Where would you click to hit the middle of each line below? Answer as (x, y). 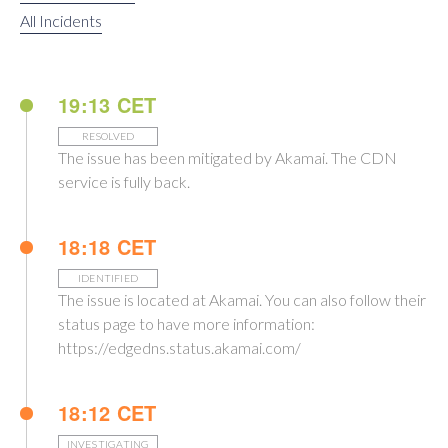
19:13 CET (107, 104)
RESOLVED (108, 136)
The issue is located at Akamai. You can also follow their (242, 299)
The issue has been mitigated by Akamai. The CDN (227, 157)
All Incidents (61, 20)
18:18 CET (107, 246)
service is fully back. (124, 181)
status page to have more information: (186, 323)
